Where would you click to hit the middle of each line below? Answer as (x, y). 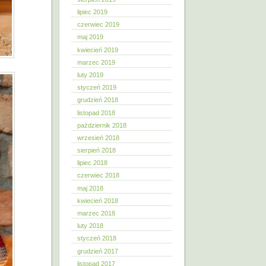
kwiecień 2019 (98, 50)
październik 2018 (102, 125)
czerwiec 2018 (98, 175)
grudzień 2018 (98, 100)
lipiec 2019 (92, 12)
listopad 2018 (96, 113)
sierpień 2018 (96, 151)
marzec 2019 (96, 62)
